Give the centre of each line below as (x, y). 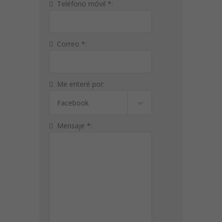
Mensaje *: (73, 126)
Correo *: (70, 44)
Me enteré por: (79, 84)
